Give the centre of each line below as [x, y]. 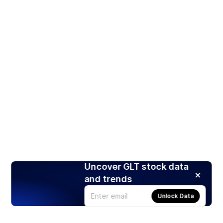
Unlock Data [176, 196]
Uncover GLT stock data [136, 166]
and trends [108, 179]
